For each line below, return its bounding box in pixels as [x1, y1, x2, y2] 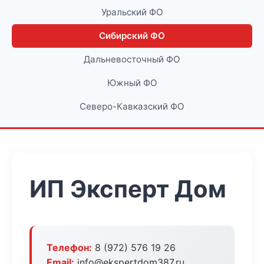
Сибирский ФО [99, 30, 165, 41]
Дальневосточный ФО [84, 54, 180, 65]
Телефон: [47, 242, 92, 253]
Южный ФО [107, 77, 157, 88]
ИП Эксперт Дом [29, 174, 226, 203]
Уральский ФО [101, 6, 163, 18]
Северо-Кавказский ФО [80, 101, 184, 112]
